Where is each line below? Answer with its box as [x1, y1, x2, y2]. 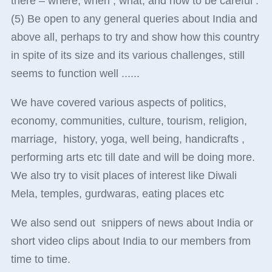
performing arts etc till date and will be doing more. [10, 151, 255, 164]
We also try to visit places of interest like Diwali [10, 169, 237, 182]
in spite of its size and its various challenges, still [10, 49, 245, 62]
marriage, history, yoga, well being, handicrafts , [10, 133, 245, 146]
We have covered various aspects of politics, [10, 97, 226, 109]
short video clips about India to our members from [10, 235, 251, 248]
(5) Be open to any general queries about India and [10, 13, 257, 25]
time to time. [10, 253, 70, 266]
